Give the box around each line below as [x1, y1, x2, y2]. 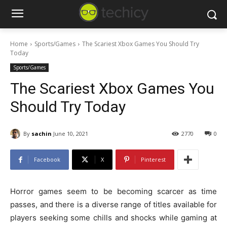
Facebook [34, 156, 60, 164]
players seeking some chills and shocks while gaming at [10, 213, 217, 223]
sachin [31, 129, 52, 137]
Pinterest [141, 156, 166, 164]
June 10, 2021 [53, 130, 88, 138]
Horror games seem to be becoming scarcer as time [10, 186, 217, 197]
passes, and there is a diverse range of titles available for [10, 200, 217, 210]
